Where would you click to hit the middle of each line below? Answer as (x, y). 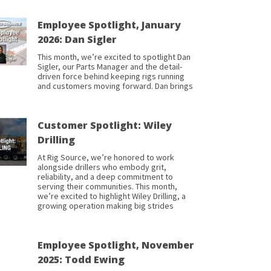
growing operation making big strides (106, 206)
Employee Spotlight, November (116, 245)
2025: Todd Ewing (81, 260)
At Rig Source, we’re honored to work (106, 158)
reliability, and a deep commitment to (105, 177)
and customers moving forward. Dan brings (115, 86)
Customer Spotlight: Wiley (105, 126)
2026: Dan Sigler (77, 40)
